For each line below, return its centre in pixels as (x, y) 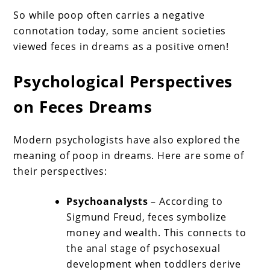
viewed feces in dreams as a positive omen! (121, 46)
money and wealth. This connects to (156, 233)
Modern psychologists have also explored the (127, 140)
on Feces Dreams (83, 106)
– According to (185, 202)
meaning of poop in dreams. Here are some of (129, 156)
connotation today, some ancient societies (120, 30)
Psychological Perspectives (123, 81)
